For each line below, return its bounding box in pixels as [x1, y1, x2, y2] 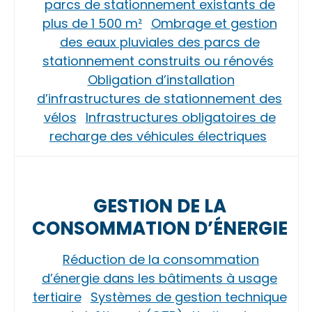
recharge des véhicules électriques [49, 127, 267, 145]
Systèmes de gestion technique [90, 288, 287, 306]
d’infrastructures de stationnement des [37, 90, 282, 107]
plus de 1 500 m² [42, 15, 142, 32]
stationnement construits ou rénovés [42, 52, 274, 70]
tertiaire [32, 288, 81, 306]
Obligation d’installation [87, 71, 235, 88]
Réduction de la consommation [63, 251, 259, 268]
